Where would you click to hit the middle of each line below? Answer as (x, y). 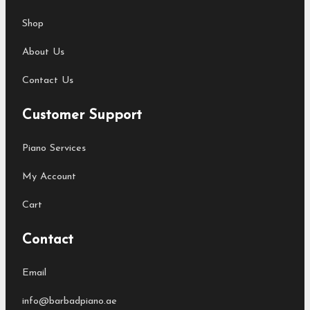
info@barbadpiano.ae (70, 302)
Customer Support (82, 115)
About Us (43, 52)
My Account (49, 176)
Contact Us (48, 81)
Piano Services (54, 148)
